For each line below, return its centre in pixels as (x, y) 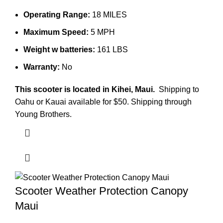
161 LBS (112, 50)
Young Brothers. (43, 114)
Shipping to (178, 90)
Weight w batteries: (60, 50)
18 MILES (109, 15)
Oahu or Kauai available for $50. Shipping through (103, 102)
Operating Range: (57, 15)
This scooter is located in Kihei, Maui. (86, 90)
